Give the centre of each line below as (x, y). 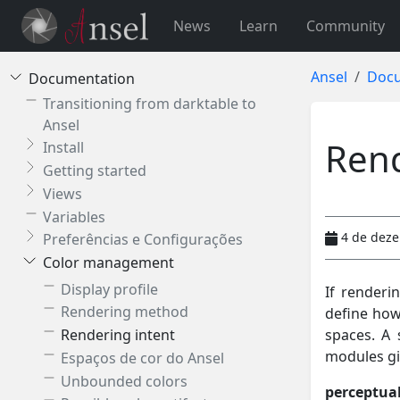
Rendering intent (118, 335)
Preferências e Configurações (143, 240)
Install (63, 148)
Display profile (109, 289)
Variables (74, 217)
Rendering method (125, 312)
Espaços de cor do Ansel (142, 358)
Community (345, 26)
